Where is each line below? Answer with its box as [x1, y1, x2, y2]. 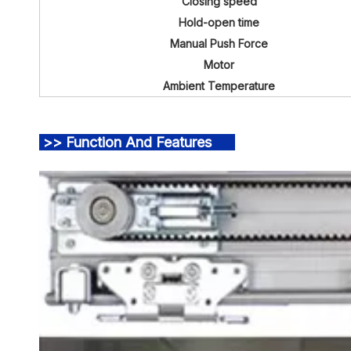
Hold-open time [179, 16, 259, 29]
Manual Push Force [170, 37, 268, 50]
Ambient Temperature [163, 79, 275, 92]
